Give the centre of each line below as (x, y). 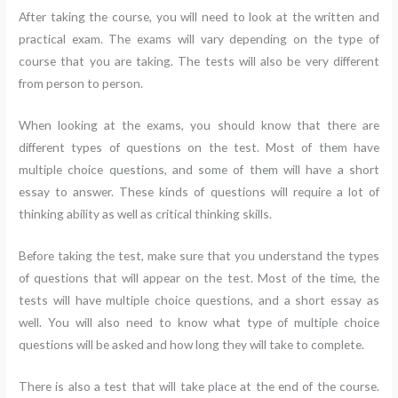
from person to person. (81, 83)
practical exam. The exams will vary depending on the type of (199, 38)
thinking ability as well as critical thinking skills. (146, 213)
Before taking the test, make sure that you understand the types (199, 255)
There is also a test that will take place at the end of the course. (199, 386)
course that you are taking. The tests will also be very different (199, 60)
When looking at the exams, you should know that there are (199, 124)
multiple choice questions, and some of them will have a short (199, 169)
